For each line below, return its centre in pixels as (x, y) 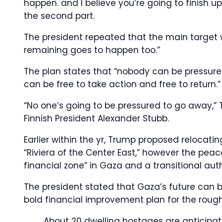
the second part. (59, 16)
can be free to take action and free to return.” (122, 84)
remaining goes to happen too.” (92, 50)
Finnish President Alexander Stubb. (96, 118)
